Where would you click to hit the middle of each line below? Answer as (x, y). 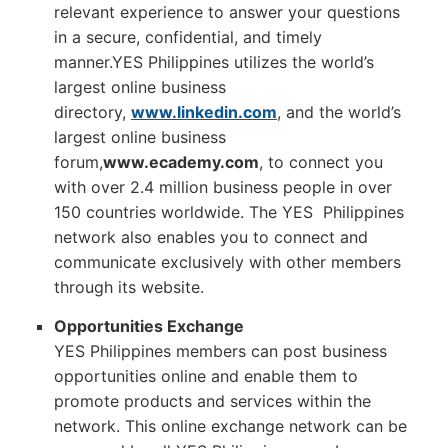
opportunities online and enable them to (205, 375)
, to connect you (320, 161)
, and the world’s (338, 111)
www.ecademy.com (180, 161)
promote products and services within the (212, 400)
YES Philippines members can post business (220, 350)
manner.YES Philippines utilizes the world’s (213, 61)
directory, (92, 111)
